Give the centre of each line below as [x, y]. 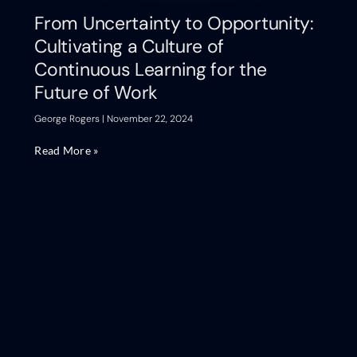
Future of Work [96, 93]
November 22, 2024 [149, 119]
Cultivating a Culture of [129, 47]
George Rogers [69, 119]
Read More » [67, 151]
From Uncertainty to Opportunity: [174, 24]
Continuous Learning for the [151, 70]
